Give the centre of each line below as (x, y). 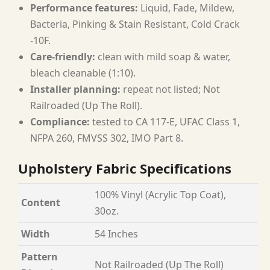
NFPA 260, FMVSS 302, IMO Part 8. (107, 138)
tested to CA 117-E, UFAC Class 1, (165, 121)
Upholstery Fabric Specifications (125, 168)
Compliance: (60, 121)
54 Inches (116, 234)
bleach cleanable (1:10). (83, 73)
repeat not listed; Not (170, 89)
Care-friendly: (63, 56)
